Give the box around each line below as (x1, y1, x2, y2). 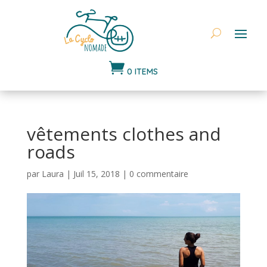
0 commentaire (129, 167, 188, 179)
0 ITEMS (127, 66, 158, 77)
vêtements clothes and (26, 121, 221, 146)
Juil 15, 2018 (73, 167, 120, 179)
